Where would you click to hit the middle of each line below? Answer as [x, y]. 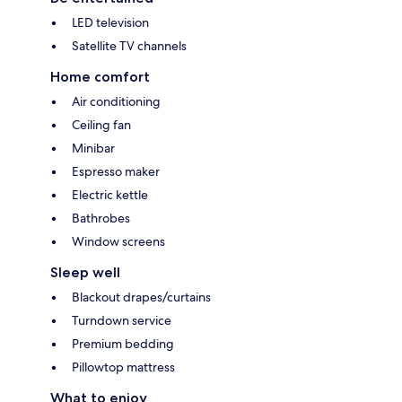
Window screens [118, 241]
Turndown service [122, 320]
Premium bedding [123, 343]
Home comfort [100, 76]
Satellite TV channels [129, 45]
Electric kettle [110, 194]
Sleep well [85, 272]
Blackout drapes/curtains [141, 297]
